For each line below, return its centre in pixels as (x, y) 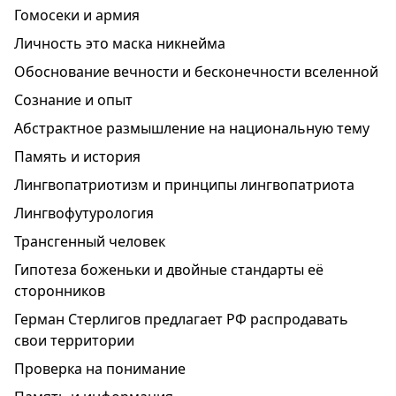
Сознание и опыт (73, 100)
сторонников (60, 291)
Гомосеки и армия (77, 15)
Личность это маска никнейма (120, 43)
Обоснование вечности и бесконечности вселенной (196, 72)
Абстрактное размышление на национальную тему (192, 128)
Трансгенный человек (90, 241)
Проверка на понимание (100, 369)
